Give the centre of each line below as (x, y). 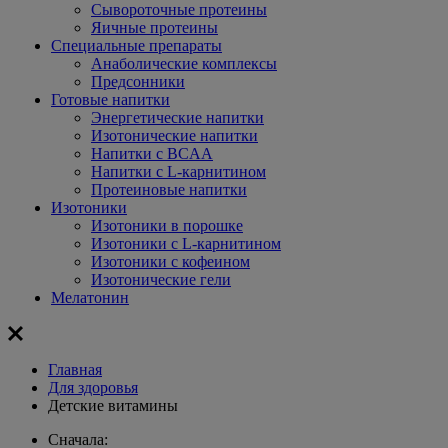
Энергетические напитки (177, 117)
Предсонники (138, 81)
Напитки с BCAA (152, 153)
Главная (75, 369)
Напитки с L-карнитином (178, 171)
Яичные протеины (154, 27)
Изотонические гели (161, 279)
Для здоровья (93, 387)
